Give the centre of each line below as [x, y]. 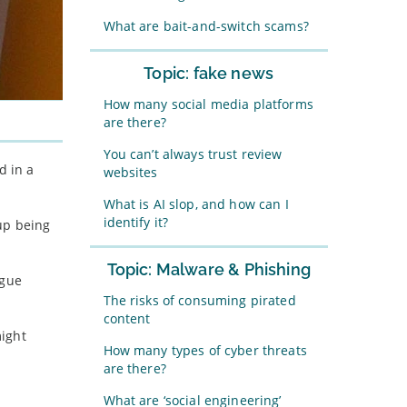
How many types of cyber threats [205, 350]
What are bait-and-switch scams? [206, 26]
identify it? [136, 222]
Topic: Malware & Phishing [208, 269]
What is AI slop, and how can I [196, 204]
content [127, 318]
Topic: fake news [209, 73]
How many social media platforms [208, 104]
